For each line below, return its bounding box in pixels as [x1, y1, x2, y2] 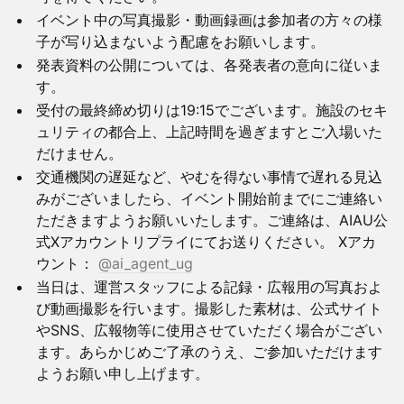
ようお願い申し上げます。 [36, 364, 209, 382]
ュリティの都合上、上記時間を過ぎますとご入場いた [36, 123, 382, 141]
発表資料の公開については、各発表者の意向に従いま [36, 56, 382, 74]
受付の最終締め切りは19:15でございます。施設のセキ [36, 101, 388, 119]
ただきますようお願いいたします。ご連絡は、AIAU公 [36, 211, 388, 229]
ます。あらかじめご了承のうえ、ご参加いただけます [36, 343, 382, 361]
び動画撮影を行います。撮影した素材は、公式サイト [36, 299, 382, 317]
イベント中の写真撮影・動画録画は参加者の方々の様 [36, 11, 382, 29]
